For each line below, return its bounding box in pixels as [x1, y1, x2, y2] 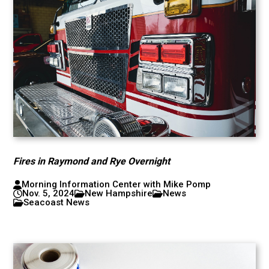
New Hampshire [85, 188, 153, 199]
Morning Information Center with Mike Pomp [21, 179, 211, 190]
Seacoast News [23, 197, 90, 208]
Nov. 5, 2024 [22, 188, 75, 199]
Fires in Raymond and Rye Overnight [13, 156, 171, 167]
